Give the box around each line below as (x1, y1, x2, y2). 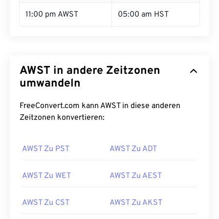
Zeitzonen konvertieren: (20, 113, 105, 123)
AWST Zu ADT (109, 144, 157, 154)
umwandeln (20, 77, 81, 91)
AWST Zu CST (22, 198, 69, 208)
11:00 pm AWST (25, 10, 78, 20)
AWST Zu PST (22, 144, 69, 154)
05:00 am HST (118, 10, 169, 20)
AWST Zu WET (22, 171, 71, 181)
